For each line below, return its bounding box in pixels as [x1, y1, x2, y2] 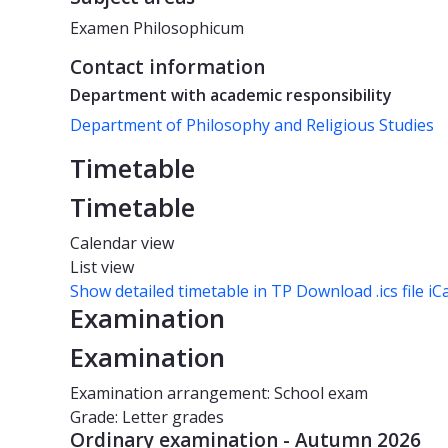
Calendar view [70, 232, 174, 255]
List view [70, 256, 134, 279]
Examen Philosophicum [70, 17, 244, 40]
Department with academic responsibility [70, 84, 392, 107]
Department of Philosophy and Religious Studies [70, 114, 434, 137]
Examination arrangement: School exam [70, 382, 368, 405]
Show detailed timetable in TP [70, 280, 292, 303]
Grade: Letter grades [70, 406, 224, 429]
